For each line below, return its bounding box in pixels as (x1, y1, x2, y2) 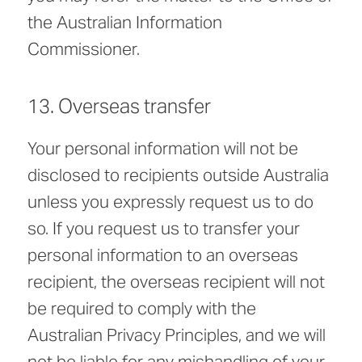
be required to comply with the (27, 297, 256, 320)
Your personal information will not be (27, 137, 298, 160)
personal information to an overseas (27, 244, 298, 267)
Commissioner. (27, 38, 140, 61)
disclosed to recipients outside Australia (27, 164, 329, 187)
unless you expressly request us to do (27, 191, 314, 213)
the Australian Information (27, 11, 222, 34)
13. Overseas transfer (27, 94, 211, 120)
